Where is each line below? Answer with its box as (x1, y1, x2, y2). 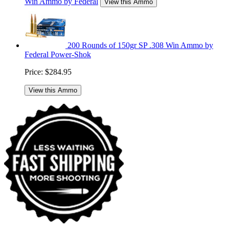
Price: (25, 67, 43, 77)
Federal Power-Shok (25, 50, 91, 59)
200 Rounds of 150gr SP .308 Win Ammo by (67, 41, 213, 50)
